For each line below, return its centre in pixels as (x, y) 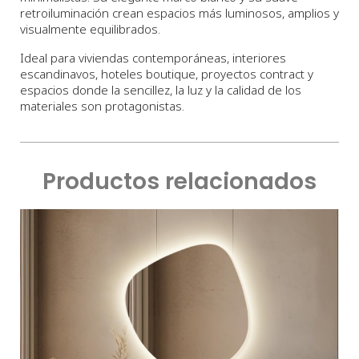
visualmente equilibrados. (90, 29)
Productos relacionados (179, 182)
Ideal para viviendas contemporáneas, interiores (153, 58)
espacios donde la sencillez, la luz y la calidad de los (161, 90)
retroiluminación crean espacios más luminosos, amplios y (179, 13)
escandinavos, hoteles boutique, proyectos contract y (167, 74)
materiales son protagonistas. (102, 106)
